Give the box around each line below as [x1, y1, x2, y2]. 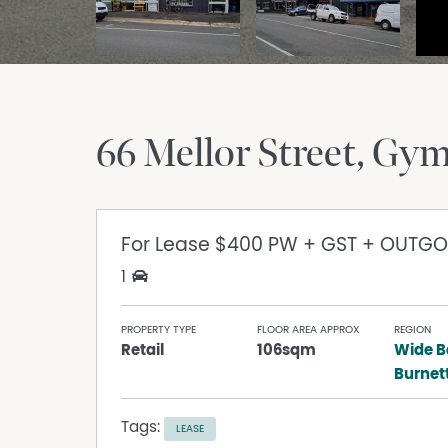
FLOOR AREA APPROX [257, 324, 360, 336]
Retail [121, 342, 164, 359]
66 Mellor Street [96, 130, 356, 179]
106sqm [257, 342, 317, 359]
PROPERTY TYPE [121, 324, 196, 336]
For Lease [121, 235, 215, 256]
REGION [393, 324, 431, 336]
